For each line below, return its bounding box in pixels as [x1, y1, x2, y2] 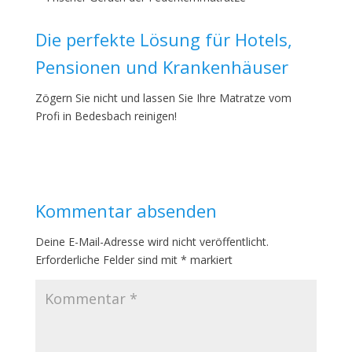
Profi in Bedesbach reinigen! [35, 108, 177, 123]
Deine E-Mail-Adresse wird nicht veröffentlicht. [35, 234, 269, 249]
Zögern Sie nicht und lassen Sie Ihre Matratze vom [35, 90, 291, 105]
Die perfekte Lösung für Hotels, [35, 27, 292, 51]
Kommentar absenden [35, 199, 217, 222]
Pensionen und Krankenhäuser [35, 55, 288, 79]
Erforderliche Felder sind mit [35, 252, 181, 267]
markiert [186, 252, 233, 267]
